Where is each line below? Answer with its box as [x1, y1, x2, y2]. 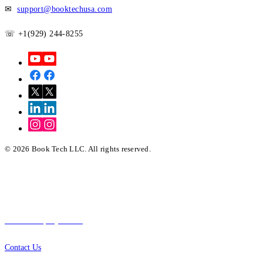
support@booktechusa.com [17, 4, 112, 14]
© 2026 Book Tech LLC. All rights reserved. [5, 144, 151, 153]
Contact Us [5, 242, 41, 252]
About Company [5, 215, 83, 225]
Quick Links [5, 166, 68, 179]
